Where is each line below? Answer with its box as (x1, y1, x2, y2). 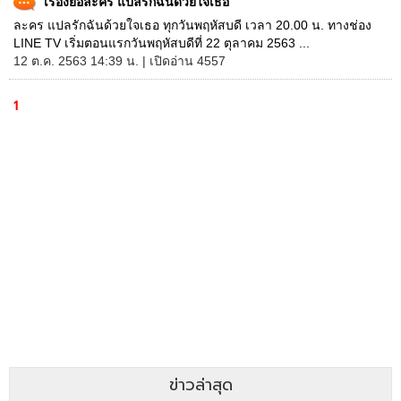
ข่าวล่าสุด (168, 372, 233, 397)
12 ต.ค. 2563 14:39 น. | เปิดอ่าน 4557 (13, 54, 226, 68)
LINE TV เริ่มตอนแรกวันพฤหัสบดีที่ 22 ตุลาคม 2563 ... (13, 36, 310, 50)
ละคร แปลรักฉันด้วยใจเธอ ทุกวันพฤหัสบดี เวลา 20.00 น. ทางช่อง (13, 18, 371, 32)
